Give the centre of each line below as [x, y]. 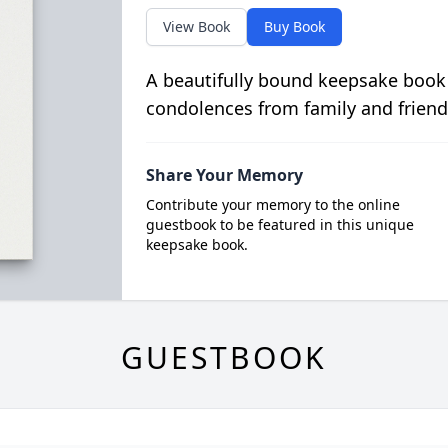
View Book [196, 26]
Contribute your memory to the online [272, 204]
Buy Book [294, 26]
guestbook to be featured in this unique [279, 224]
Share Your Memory [224, 174]
